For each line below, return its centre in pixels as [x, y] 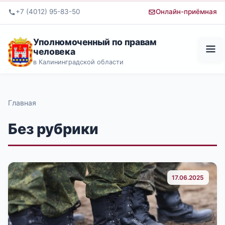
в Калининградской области [78, 62]
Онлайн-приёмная [186, 12]
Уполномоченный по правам [95, 42]
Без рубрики [53, 129]
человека [54, 51]
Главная [22, 102]
